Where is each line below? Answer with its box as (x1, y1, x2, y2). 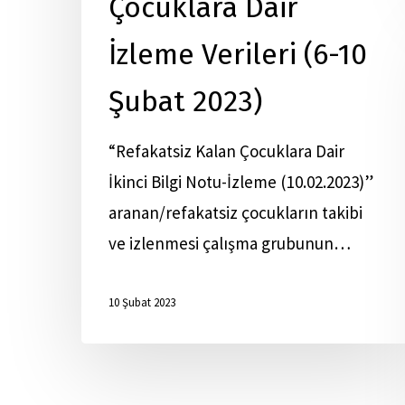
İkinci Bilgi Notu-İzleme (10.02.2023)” (108, 171, 373, 193)
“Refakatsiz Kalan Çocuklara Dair (108, 140, 344, 162)
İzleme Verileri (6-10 (108, 37, 367, 71)
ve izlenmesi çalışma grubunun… (108, 232, 351, 254)
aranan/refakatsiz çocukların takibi (108, 202, 363, 223)
